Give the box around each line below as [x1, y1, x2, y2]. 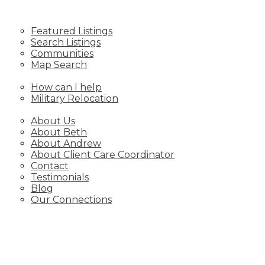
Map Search [31, 59, 88, 70]
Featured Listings [31, 25, 113, 37]
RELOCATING [7, 70, 73, 82]
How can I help [31, 82, 102, 93]
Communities [31, 48, 94, 59]
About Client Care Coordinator [31, 149, 175, 160]
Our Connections [31, 194, 112, 205]
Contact [31, 160, 69, 172]
